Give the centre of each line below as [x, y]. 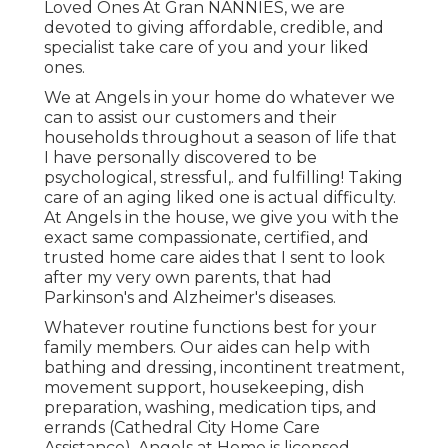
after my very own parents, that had [188, 277]
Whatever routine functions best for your [210, 327]
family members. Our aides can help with [207, 347]
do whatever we [328, 97]
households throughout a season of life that [220, 137]
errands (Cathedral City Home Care [182, 427]
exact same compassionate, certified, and [206, 237]
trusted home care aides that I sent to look [214, 257]
